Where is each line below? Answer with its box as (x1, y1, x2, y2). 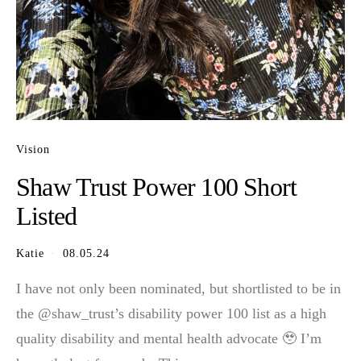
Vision (16, 142, 51, 156)
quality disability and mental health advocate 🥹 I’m (16, 330, 322, 346)
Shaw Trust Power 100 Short (16, 172, 297, 201)
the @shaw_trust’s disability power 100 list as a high (16, 305, 326, 322)
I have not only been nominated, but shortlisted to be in (16, 280, 341, 297)
